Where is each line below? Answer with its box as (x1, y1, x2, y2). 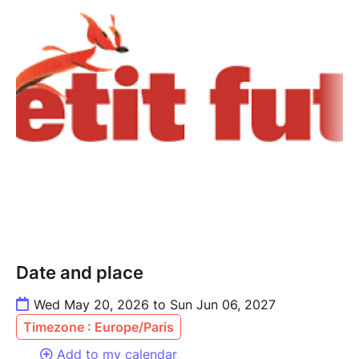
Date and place (16, 262, 143, 284)
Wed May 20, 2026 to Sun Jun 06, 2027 (34, 296, 276, 313)
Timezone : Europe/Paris (23, 319, 174, 336)
